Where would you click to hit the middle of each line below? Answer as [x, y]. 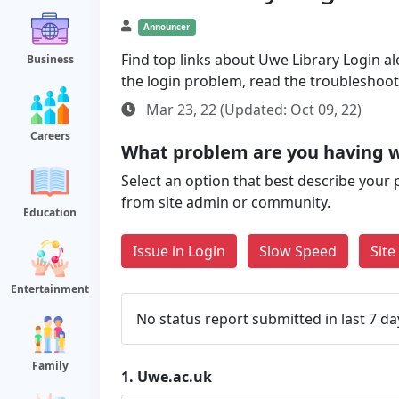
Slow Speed [298, 251]
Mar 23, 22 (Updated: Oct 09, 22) [252, 110]
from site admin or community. [226, 202]
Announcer [167, 27]
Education [50, 212]
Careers [50, 136]
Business [50, 59]
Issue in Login [179, 251]
